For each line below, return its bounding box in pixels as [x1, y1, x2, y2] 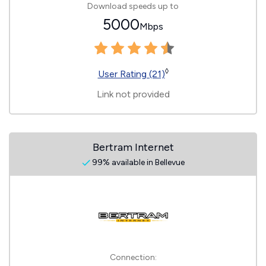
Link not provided [96, 88, 170, 100]
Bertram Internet [92, 141, 174, 154]
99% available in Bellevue [90, 157, 185, 167]
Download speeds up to [87, 1, 179, 11]
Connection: [109, 252, 157, 262]
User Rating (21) [97, 68, 165, 80]
